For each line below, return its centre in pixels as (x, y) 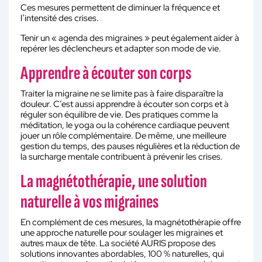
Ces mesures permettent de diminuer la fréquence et (120, 8)
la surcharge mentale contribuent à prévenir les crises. (122, 157)
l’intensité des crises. (60, 18)
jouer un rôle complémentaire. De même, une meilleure (123, 136)
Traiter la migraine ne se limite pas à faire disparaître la (122, 94)
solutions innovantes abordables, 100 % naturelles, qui (122, 254)
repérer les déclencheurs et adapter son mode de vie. (121, 49)
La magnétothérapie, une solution (114, 182)
